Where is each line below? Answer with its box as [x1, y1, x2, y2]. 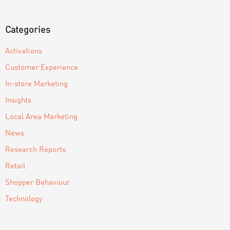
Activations [5, 47, 42, 55]
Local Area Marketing [5, 113, 78, 121]
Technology [5, 195, 43, 203]
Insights [5, 97, 31, 105]
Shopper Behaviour [5, 179, 70, 187]
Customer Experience [5, 64, 78, 72]
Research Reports [5, 146, 66, 154]
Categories [5, 25, 50, 35]
